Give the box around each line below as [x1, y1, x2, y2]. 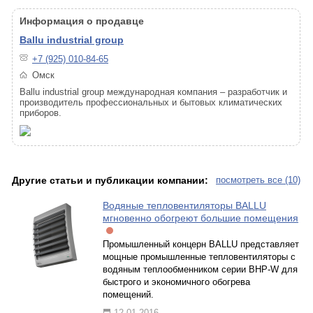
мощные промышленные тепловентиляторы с [103, 252, 296, 262]
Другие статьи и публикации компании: [12, 175, 208, 186]
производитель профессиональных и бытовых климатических [20, 97, 282, 108]
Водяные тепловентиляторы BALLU [103, 200, 266, 211]
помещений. [103, 289, 154, 300]
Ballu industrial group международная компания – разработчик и [20, 87, 287, 97]
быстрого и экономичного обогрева [103, 277, 250, 287]
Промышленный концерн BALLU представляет [103, 239, 299, 249]
